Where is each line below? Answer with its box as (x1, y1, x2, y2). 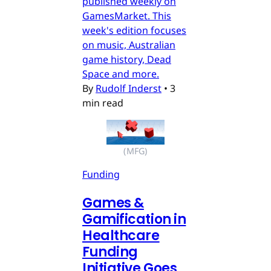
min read (82, 96, 123, 110)
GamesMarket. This (82, 9, 171, 23)
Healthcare (82, 226, 160, 245)
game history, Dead (82, 53, 171, 67)
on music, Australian (82, 38, 175, 52)
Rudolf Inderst (96, 82, 162, 96)
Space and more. (82, 67, 159, 81)
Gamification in (82, 209, 186, 229)
